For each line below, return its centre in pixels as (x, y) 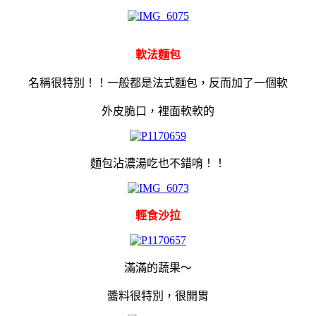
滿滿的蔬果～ (158, 267)
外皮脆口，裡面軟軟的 (158, 111)
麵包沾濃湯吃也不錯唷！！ (158, 163)
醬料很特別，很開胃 (158, 296)
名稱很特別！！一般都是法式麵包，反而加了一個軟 (158, 83)
